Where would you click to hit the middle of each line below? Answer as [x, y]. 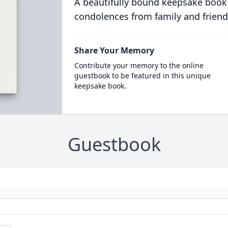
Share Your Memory [114, 50]
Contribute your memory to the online [139, 65]
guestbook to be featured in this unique [142, 76]
